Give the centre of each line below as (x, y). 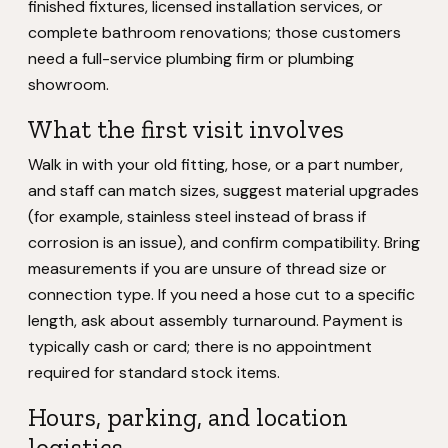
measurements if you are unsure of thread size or (207, 268)
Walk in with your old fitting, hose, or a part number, (215, 164)
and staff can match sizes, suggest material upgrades (223, 190)
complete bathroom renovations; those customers (214, 32)
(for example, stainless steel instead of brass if (197, 216)
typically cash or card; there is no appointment (200, 346)
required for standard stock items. (154, 372)
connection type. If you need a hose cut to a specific (221, 294)
